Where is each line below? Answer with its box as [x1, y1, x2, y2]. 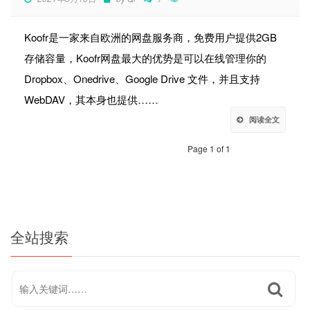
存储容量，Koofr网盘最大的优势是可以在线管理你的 [24, 51, 266, 66]
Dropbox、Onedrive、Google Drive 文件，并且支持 [24, 71, 260, 86]
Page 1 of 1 [188, 143, 230, 155]
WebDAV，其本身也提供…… [24, 92, 158, 107]
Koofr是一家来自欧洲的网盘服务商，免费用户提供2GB [24, 30, 277, 45]
